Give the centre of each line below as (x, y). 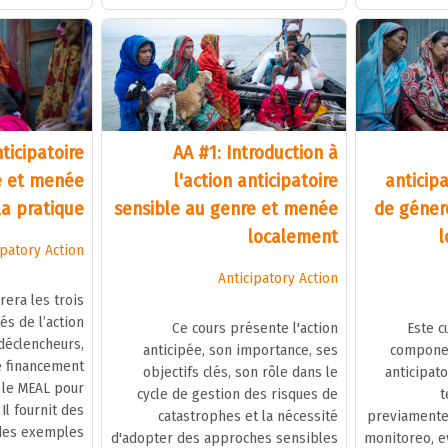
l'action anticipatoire (255, 180)
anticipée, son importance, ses (240, 349)
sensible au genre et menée (225, 208)
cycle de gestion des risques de (237, 393)
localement (292, 236)
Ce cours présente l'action (254, 327)
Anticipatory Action (277, 277)
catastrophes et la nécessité (247, 415)
